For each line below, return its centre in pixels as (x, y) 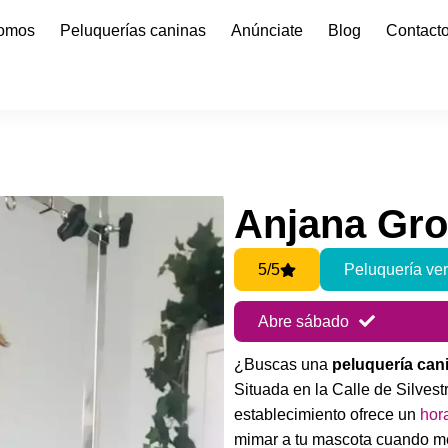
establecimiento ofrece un (327, 414)
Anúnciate (267, 30)
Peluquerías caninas (133, 30)
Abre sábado (303, 321)
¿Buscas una (283, 364)
